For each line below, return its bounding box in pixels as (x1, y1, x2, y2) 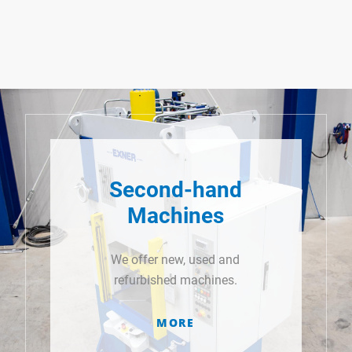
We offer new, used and (111, 252, 240, 268)
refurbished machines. (113, 273, 237, 288)
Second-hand (108, 177, 242, 203)
